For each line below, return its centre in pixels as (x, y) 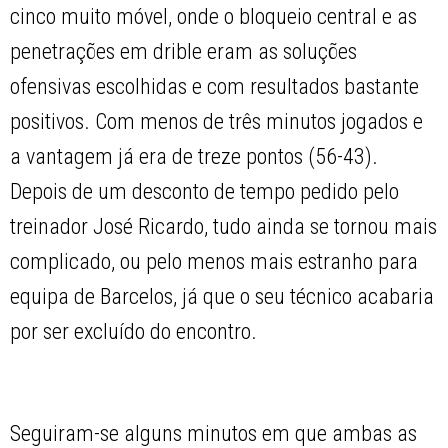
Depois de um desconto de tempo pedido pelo (205, 192)
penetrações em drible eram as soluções (184, 52)
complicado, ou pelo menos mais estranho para (214, 262)
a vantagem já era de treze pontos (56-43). (194, 157)
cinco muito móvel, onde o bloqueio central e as (214, 17)
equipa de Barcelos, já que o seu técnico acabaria (222, 297)
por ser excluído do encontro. (134, 332)
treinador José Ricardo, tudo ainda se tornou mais (224, 227)
